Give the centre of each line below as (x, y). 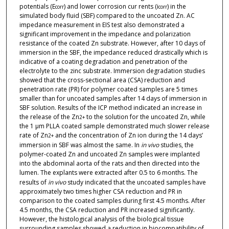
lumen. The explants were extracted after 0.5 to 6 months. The (108, 173)
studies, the (176, 145)
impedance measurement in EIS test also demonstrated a (102, 25)
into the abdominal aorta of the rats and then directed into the (109, 164)
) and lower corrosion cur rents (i (111, 7)
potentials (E (37, 7)
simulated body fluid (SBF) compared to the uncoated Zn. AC (107, 16)
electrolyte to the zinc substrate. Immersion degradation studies (112, 71)
